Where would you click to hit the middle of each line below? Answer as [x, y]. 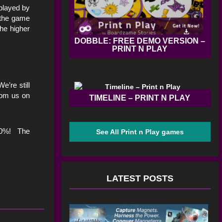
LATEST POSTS [140, 179]
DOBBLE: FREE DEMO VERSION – [140, 41]
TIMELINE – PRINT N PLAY [140, 98]
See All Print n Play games [140, 132]
